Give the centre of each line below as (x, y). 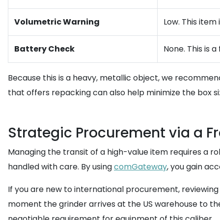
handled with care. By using (61, 167)
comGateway (140, 167)
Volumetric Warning (57, 22)
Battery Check (44, 49)
